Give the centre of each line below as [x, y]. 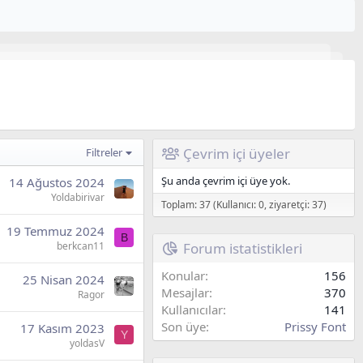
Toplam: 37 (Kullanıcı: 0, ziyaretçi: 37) [244, 205]
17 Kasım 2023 [62, 329]
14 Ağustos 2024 [57, 183]
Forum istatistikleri [242, 249]
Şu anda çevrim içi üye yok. [226, 181]
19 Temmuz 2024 [56, 231]
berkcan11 [81, 246]
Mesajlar [185, 293]
